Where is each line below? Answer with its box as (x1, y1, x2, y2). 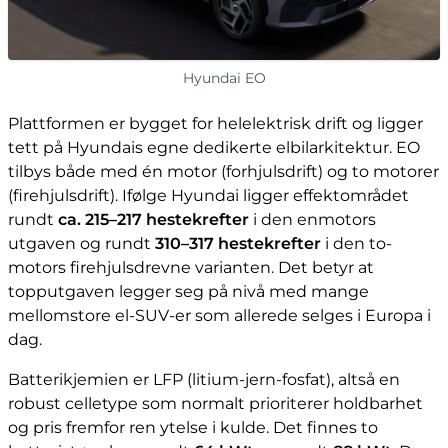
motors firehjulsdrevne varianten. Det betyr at (8, 258, 374, 277)
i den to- (321, 234, 392, 253)
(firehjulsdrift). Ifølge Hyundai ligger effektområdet (8, 186, 409, 205)
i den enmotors (249, 210, 376, 229)
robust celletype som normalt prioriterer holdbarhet (8, 394, 423, 413)
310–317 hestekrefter (155, 234, 321, 253)
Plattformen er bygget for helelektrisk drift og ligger (8, 114, 423, 133)
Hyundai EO (182, 69, 266, 87)
